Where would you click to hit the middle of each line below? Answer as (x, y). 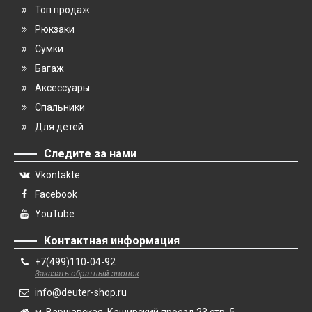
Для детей (59, 127)
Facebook (56, 194)
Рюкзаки (55, 29)
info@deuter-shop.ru (81, 292)
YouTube (55, 214)
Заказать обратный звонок (87, 274)
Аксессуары (62, 88)
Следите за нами (90, 154)
